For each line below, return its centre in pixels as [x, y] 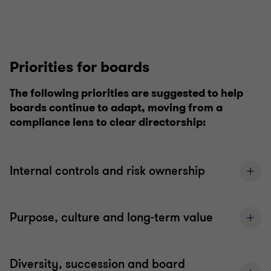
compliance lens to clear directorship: [108, 122]
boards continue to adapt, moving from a [116, 107]
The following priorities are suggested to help [126, 93]
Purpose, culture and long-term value [111, 217]
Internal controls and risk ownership [107, 171]
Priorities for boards [80, 67]
